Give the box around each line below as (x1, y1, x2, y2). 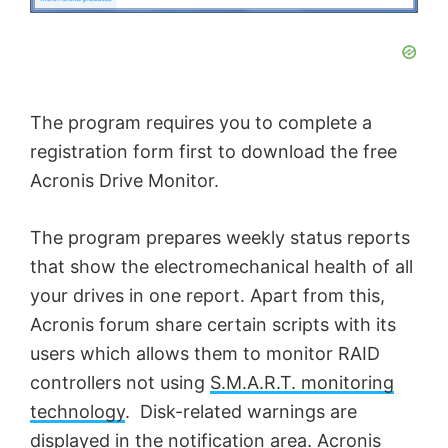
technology (30, 400, 125, 422)
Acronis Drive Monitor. (30, 169, 219, 191)
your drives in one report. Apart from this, (30, 284, 385, 306)
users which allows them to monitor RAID (30, 342, 380, 364)
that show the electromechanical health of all (30, 255, 413, 277)
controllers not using (30, 371, 210, 393)
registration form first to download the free (30, 140, 397, 162)
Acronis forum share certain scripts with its (30, 313, 396, 335)
